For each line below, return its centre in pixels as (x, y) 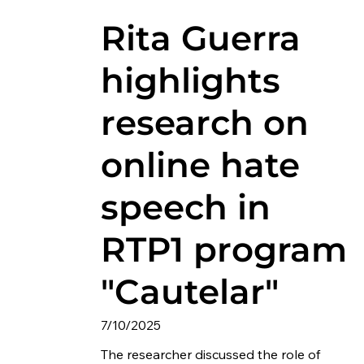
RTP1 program (223, 249)
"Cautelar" (189, 291)
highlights (190, 80)
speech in (185, 207)
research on (204, 122)
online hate (200, 165)
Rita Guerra (200, 38)
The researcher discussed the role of (210, 354)
